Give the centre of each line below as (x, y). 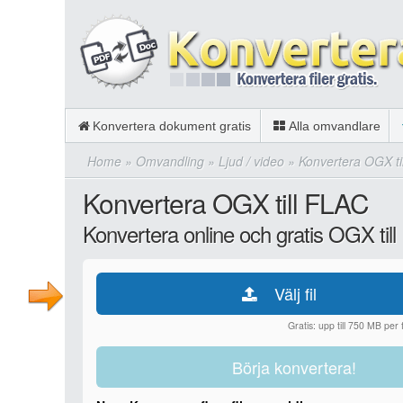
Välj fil (296, 293)
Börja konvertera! (294, 367)
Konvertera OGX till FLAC (226, 203)
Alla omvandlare (334, 126)
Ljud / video (251, 161)
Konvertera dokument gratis (172, 126)
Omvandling (170, 161)
